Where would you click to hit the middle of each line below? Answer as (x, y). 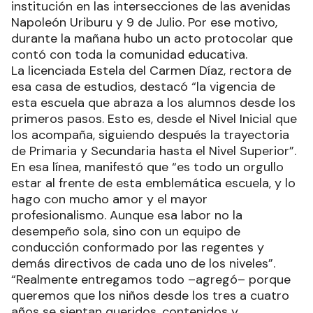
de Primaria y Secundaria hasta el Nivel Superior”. (155, 151)
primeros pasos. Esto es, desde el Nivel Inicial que (154, 119)
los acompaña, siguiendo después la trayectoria (150, 135)
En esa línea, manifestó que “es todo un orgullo (147, 167)
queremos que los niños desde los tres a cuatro (150, 296)
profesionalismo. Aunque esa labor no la (127, 216)
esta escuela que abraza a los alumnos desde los (153, 103)
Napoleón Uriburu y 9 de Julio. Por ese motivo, (144, 23)
